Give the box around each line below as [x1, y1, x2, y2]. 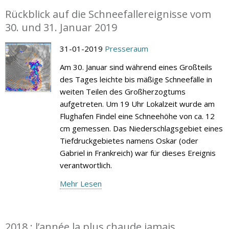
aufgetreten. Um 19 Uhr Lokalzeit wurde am [59, 98, 215, 109]
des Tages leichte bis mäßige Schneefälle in [59, 74, 212, 84]
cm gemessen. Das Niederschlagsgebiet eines [59, 123, 223, 133]
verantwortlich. [59, 159, 112, 170]
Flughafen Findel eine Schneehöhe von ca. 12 [59, 110, 215, 121]
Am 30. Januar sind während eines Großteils [59, 61, 212, 72]
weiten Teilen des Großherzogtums [59, 86, 186, 97]
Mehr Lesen [59, 178, 102, 189]
